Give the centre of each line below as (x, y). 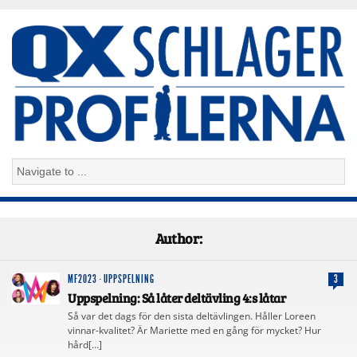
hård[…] (85, 344)
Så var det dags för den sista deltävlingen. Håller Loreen (192, 316)
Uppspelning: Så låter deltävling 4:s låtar (177, 297)
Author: (178, 238)
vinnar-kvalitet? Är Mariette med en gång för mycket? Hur (194, 330)
